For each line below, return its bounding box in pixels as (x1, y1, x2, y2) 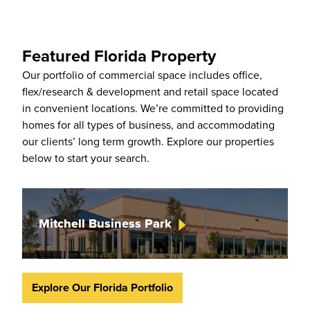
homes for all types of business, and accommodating (22, 117, 275, 132)
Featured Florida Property (22, 44, 216, 68)
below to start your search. (22, 150, 149, 165)
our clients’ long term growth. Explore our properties (22, 134, 274, 149)
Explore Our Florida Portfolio (32, 280, 173, 295)
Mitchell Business (39, 215, 145, 232)
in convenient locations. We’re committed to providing (22, 100, 284, 116)
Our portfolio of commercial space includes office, (22, 67, 262, 82)
